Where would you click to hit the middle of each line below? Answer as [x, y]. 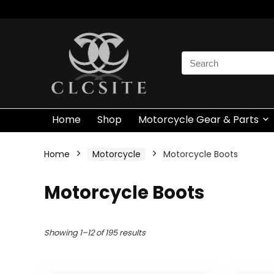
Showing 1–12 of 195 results [95, 232]
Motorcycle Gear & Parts [198, 119]
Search [197, 58]
